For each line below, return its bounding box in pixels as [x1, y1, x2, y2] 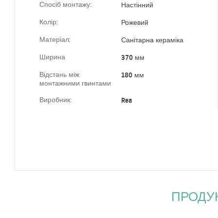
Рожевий [121, 18, 148, 28]
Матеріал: [39, 35, 71, 44]
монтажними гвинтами [39, 79, 111, 88]
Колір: [39, 18, 58, 27]
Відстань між [39, 70, 79, 79]
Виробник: [39, 95, 72, 105]
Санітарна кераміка [121, 35, 183, 45]
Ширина [39, 53, 65, 62]
